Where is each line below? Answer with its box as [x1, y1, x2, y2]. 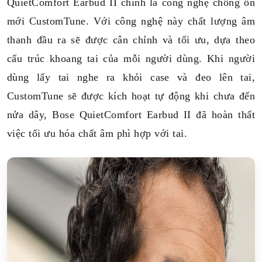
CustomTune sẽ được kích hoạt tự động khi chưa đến [7, 90, 255, 102]
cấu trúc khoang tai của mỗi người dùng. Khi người [7, 53, 255, 64]
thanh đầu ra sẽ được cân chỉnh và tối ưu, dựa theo [7, 34, 255, 46]
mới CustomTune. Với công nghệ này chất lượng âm [7, 15, 255, 27]
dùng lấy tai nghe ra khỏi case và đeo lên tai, [7, 71, 255, 83]
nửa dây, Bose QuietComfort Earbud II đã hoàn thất [7, 109, 255, 120]
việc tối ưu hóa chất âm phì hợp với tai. [7, 127, 188, 139]
